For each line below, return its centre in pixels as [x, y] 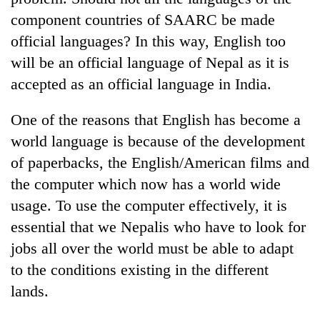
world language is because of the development [158, 141]
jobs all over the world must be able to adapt [152, 248]
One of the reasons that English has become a [156, 119]
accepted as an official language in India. [141, 84]
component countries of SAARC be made [143, 19]
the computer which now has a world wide [146, 184]
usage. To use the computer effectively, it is [149, 205]
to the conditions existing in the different [140, 269]
